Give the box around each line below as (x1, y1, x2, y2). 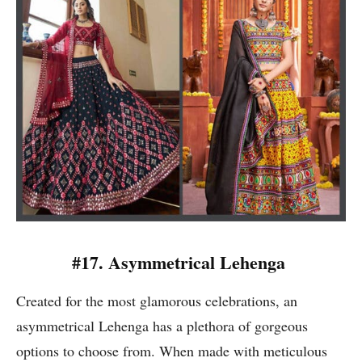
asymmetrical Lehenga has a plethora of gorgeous (16, 316, 308, 336)
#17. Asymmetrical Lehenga (71, 249, 291, 276)
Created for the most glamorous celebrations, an (16, 291, 297, 311)
